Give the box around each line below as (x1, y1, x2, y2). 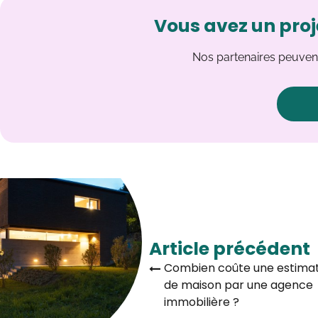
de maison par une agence (164, 276, 313, 293)
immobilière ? (164, 293, 239, 310)
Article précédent (149, 236, 310, 261)
